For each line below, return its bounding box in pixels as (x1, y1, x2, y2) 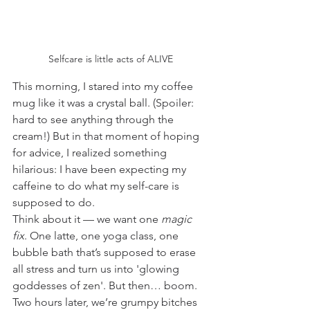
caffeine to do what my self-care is (12, 179, 182, 192)
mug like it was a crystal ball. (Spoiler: (12, 95, 197, 109)
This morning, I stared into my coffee (12, 79, 196, 93)
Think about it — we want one (12, 212, 161, 226)
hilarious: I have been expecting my (12, 162, 189, 176)
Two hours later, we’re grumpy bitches (12, 295, 200, 309)
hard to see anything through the (12, 112, 176, 126)
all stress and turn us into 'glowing (12, 262, 182, 275)
